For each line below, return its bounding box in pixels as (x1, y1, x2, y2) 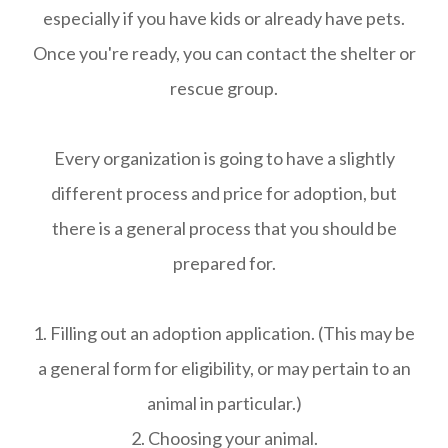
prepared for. (172, 252, 276, 274)
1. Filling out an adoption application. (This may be (33, 322, 415, 344)
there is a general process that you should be (51, 217, 397, 239)
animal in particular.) (146, 392, 302, 414)
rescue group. (170, 77, 278, 99)
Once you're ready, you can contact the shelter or (32, 42, 416, 64)
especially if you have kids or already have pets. (43, 7, 405, 29)
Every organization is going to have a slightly (53, 147, 395, 169)
